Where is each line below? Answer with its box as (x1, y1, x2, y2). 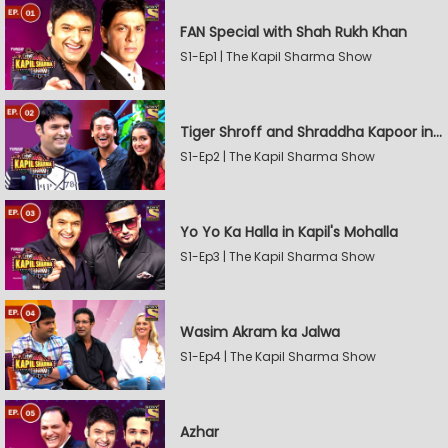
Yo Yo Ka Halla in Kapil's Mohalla (180, 222, 398, 242)
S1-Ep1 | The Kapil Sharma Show (180, 48, 372, 65)
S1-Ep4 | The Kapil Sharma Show (180, 348, 376, 365)
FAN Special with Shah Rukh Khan (180, 22, 407, 42)
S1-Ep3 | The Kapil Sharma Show (180, 248, 375, 265)
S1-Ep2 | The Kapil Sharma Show (180, 148, 375, 165)
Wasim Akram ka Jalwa (180, 322, 340, 342)
